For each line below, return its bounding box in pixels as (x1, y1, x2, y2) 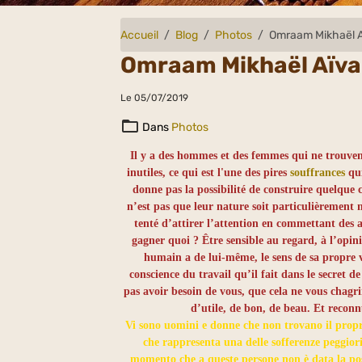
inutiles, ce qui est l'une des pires (127, 166, 291, 179)
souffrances (290, 166, 346, 179)
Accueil (120, 27, 159, 42)
